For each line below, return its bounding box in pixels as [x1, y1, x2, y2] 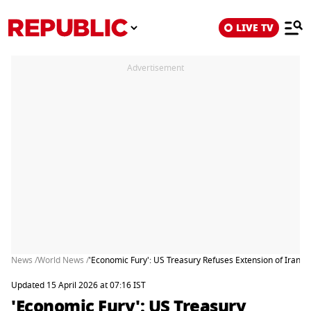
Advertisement [127, 62, 184, 74]
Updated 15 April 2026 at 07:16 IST [11, 279, 146, 292]
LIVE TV [236, 20, 274, 35]
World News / [37, 254, 89, 267]
